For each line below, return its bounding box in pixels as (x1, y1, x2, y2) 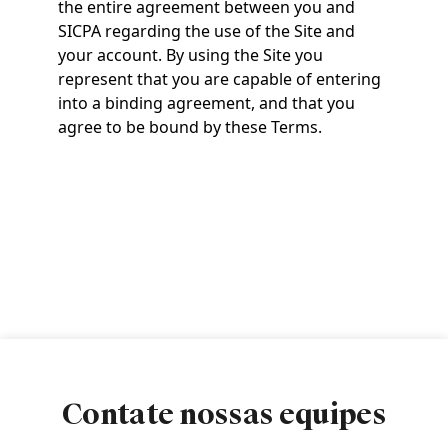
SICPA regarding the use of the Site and (57, 20, 355, 42)
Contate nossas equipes (61, 396, 387, 433)
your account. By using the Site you (57, 44, 323, 66)
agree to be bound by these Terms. (57, 116, 322, 138)
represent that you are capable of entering (57, 68, 381, 90)
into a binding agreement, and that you (57, 92, 355, 114)
